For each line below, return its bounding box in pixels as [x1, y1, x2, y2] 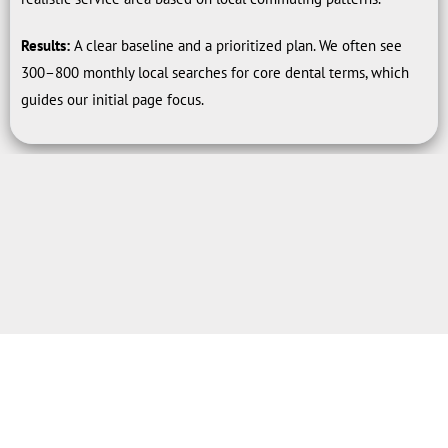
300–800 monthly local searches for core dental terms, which [21, 62, 409, 82]
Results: [21, 35, 70, 55]
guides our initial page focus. [21, 89, 204, 109]
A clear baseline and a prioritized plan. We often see [70, 35, 402, 55]
